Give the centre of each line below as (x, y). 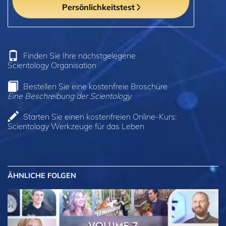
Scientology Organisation (52, 65)
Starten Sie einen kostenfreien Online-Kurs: (100, 117)
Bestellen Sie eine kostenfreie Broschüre (95, 86)
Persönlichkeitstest (99, 7)
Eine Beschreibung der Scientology (69, 96)
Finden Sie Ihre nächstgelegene (79, 55)
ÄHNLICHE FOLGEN (42, 176)
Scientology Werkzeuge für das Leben (76, 126)
